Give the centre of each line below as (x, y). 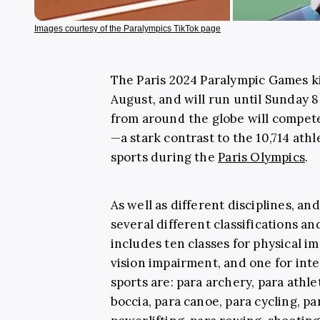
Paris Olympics (261, 157)
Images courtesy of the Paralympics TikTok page (127, 28)
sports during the (164, 157)
